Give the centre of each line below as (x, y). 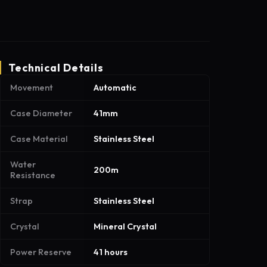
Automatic (115, 87)
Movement (32, 87)
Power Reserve (41, 252)
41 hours (111, 252)
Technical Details (56, 67)
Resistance (33, 175)
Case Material (39, 139)
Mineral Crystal (125, 226)
